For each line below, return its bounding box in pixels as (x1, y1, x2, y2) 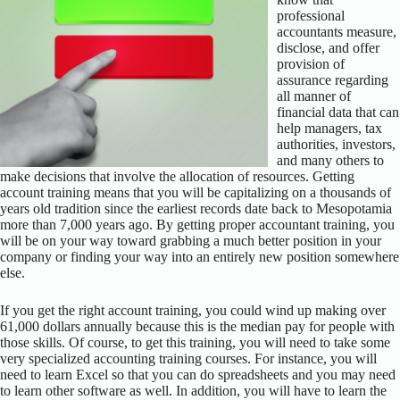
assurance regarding (277, 71, 388, 87)
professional (277, 7, 345, 23)
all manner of (277, 87, 351, 104)
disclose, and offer (277, 39, 379, 55)
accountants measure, (277, 23, 396, 39)
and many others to (277, 152, 384, 168)
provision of (277, 55, 345, 71)
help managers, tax (277, 120, 382, 136)
